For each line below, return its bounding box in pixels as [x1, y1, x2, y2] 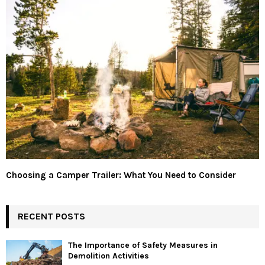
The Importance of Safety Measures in [68, 240, 218, 250]
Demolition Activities [68, 250, 149, 261]
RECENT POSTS [18, 210, 85, 222]
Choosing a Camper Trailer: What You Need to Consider [6, 169, 236, 180]
